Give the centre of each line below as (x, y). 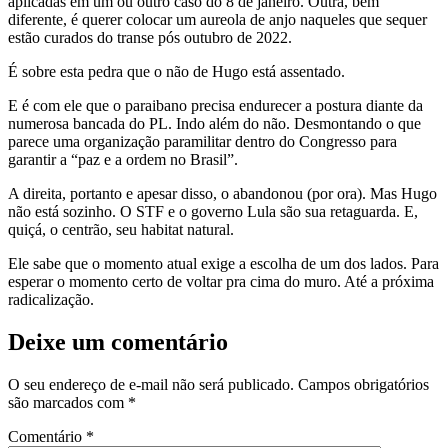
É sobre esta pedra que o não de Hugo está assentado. (176, 71)
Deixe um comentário (118, 341)
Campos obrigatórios (363, 384)
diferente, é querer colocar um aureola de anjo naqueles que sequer (217, 19)
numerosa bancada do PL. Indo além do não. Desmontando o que (214, 123)
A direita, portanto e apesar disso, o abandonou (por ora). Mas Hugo (222, 193)
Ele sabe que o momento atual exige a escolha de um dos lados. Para (223, 263)
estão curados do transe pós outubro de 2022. (150, 37)
